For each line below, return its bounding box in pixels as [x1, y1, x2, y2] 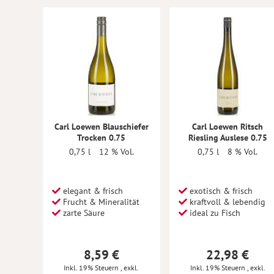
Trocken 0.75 [77, 131, 126, 143]
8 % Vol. [228, 146, 258, 157]
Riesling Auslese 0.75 [188, 131, 267, 143]
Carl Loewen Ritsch [192, 120, 264, 132]
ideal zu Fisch [187, 207, 240, 218]
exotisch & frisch [187, 185, 253, 196]
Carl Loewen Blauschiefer [54, 120, 149, 132]
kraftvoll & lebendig [187, 196, 265, 207]
